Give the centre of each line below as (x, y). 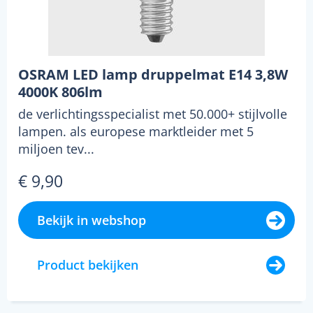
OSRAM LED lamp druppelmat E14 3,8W (153, 75)
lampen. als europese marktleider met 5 (136, 132)
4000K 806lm (60, 92)
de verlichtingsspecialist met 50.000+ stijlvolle (153, 114)
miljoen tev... (56, 149)
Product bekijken (88, 265)
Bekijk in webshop (92, 220)
